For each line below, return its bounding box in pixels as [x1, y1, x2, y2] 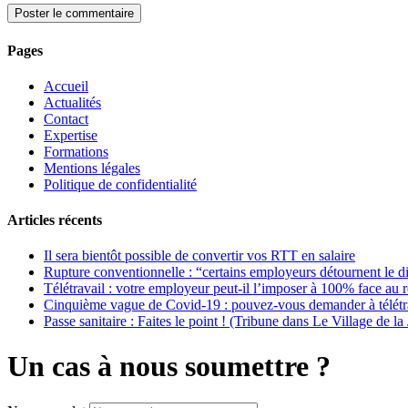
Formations [44, 143, 108, 159]
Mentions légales [44, 159, 140, 176]
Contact [44, 110, 88, 127]
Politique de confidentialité [44, 176, 197, 192]
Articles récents [7, 212, 102, 229]
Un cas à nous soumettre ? [7, 349, 331, 382]
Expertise [44, 127, 97, 143]
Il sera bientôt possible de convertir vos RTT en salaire [44, 248, 355, 264]
